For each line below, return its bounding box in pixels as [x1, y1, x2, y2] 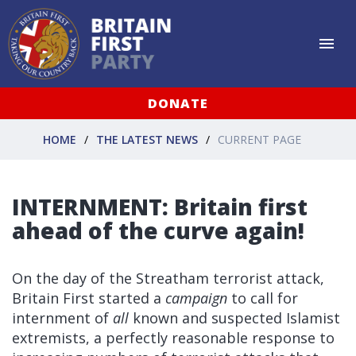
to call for [227, 288, 298, 308]
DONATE [148, 95, 208, 112]
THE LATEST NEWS [96, 131, 198, 147]
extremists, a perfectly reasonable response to [12, 328, 335, 347]
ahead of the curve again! [12, 215, 304, 246]
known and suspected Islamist [129, 308, 340, 327]
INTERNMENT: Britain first [12, 192, 308, 222]
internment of [12, 308, 113, 327]
